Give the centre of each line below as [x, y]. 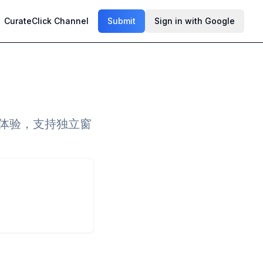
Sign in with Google [195, 21]
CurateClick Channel [46, 21]
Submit [122, 21]
